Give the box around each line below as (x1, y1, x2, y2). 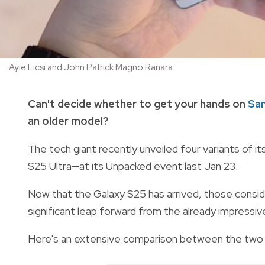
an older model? (28, 114, 109, 128)
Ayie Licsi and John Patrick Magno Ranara (9, 61, 173, 73)
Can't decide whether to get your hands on (28, 96, 248, 111)
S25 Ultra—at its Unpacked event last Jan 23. (28, 159, 238, 173)
